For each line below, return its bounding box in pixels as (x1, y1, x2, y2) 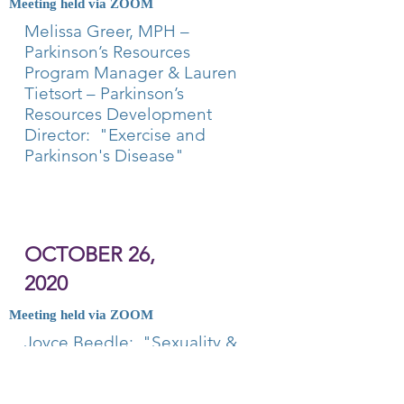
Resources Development (24, 104, 212, 124)
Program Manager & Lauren (24, 62, 237, 83)
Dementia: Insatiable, (24, 353, 188, 373)
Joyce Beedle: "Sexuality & (24, 332, 237, 353)
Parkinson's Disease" (24, 145, 184, 166)
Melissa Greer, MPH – (24, 21, 189, 41)
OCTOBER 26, (24, 243, 155, 267)
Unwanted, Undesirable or (24, 373, 225, 394)
